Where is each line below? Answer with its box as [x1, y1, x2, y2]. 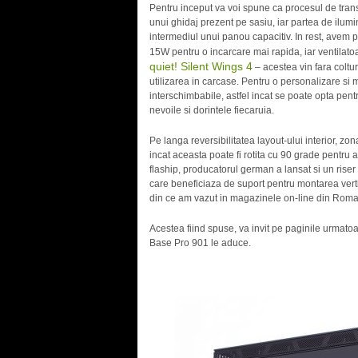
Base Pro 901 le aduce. [149, 237, 251, 249]
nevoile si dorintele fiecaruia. [149, 105, 274, 117]
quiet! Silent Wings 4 [149, 60, 253, 74]
